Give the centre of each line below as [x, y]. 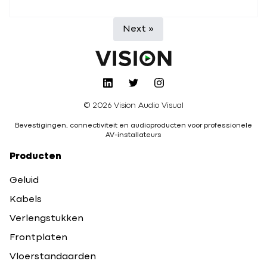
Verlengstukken [46, 219]
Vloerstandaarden [53, 257]
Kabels [26, 200]
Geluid [24, 181]
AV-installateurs [133, 136]
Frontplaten [38, 238]
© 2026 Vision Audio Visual [133, 106]
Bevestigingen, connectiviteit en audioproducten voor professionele [133, 126]
